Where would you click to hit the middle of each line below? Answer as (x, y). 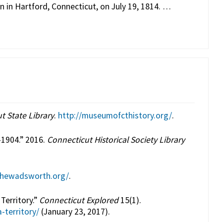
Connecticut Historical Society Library (116, 140)
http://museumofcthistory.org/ (115, 115)
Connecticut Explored (79, 200)
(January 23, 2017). (74, 212)
